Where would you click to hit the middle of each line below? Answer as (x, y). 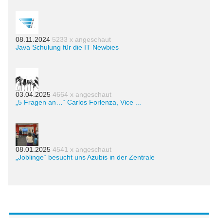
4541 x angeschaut (82, 150)
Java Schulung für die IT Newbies (67, 47)
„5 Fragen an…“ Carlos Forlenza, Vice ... (78, 102)
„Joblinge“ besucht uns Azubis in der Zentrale (85, 157)
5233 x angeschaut (82, 40)
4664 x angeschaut (82, 95)
